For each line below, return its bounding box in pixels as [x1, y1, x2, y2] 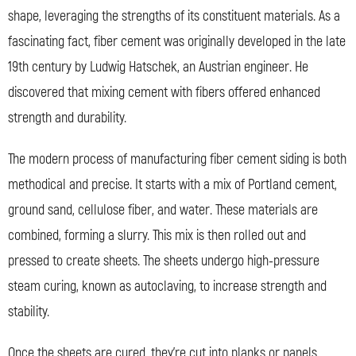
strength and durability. [8, 108, 126, 127]
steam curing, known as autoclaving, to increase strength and [8, 277, 327, 296]
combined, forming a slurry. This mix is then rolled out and [8, 226, 306, 245]
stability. [8, 302, 49, 321]
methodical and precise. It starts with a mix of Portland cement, [8, 175, 337, 194]
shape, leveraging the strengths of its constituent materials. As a [8, 6, 340, 25]
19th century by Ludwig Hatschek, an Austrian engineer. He [8, 57, 308, 76]
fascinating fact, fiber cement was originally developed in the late [8, 32, 346, 51]
